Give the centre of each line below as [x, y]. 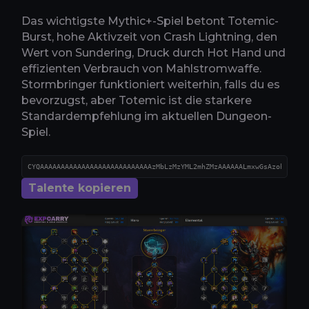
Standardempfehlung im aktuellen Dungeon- [147, 116]
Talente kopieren [80, 188]
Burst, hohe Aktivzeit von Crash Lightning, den [149, 37]
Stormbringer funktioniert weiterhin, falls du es [151, 84]
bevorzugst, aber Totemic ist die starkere [137, 100]
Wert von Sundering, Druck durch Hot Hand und [153, 52]
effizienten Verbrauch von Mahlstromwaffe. [141, 68]
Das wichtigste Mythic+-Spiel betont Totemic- [150, 21]
